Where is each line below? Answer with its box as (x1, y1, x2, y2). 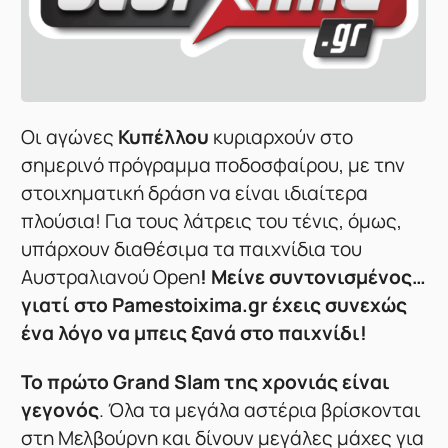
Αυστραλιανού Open (21, 264, 201, 291)
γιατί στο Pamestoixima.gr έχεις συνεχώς (21, 292, 408, 319)
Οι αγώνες (21, 124, 119, 151)
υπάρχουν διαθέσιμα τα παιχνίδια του (21, 236, 363, 263)
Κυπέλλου (118, 124, 210, 151)
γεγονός (21, 396, 100, 423)
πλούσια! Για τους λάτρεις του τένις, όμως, (21, 208, 403, 235)
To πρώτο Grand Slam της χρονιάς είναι (21, 368, 391, 395)
